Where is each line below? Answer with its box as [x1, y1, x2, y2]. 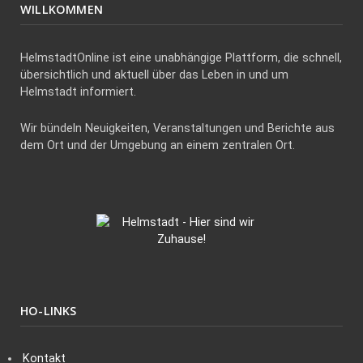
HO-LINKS [20, 302, 77, 318]
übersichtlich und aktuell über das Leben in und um [20, 67, 288, 82]
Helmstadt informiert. [20, 84, 136, 99]
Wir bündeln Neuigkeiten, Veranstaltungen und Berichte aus [20, 121, 335, 135]
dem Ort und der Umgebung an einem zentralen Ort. [20, 138, 295, 152]
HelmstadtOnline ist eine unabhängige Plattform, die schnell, [20, 50, 342, 65]
